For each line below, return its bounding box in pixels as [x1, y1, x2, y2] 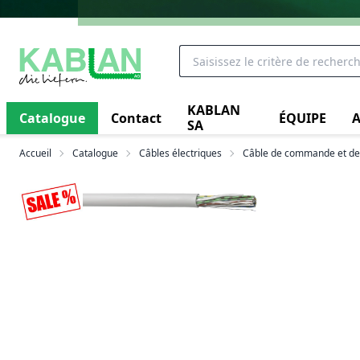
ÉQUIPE [278, 108, 326, 127]
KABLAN [187, 101, 240, 119]
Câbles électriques [139, 146, 222, 160]
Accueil [19, 146, 51, 160]
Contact [111, 108, 162, 127]
